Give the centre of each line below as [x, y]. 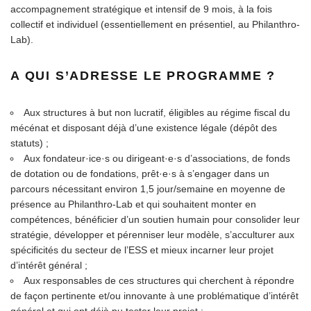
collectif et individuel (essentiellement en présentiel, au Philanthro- [155, 24]
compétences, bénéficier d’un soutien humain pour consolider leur [155, 219]
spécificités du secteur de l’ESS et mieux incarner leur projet [142, 250]
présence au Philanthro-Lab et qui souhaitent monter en [133, 204]
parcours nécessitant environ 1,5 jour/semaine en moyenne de [148, 188]
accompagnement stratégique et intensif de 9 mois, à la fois [141, 9]
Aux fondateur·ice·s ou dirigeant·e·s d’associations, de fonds [157, 158]
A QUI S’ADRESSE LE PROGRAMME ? [143, 75]
